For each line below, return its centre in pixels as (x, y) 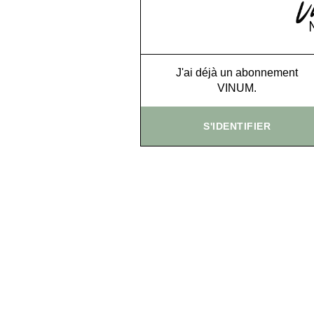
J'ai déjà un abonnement (237, 72)
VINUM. (237, 88)
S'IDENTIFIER (237, 126)
